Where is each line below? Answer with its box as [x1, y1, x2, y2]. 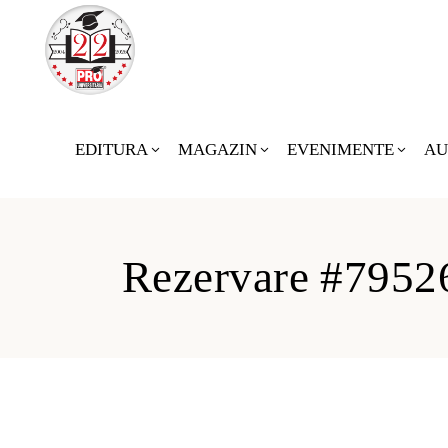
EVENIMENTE [287, 139, 394, 160]
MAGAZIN [178, 139, 257, 160]
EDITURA [75, 139, 148, 160]
